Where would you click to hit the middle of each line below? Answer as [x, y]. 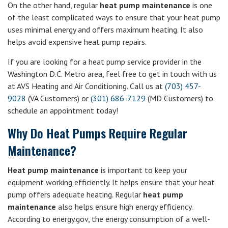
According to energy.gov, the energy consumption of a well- [109, 219]
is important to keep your [143, 170]
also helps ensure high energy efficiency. [124, 207]
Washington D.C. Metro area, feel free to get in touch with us [112, 74]
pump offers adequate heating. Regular [75, 194]
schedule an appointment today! [63, 110]
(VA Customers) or [58, 98]
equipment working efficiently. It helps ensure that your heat [111, 182]
